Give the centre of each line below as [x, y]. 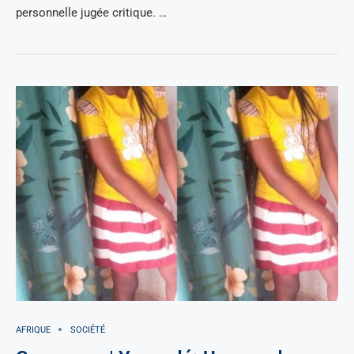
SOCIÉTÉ [88, 330]
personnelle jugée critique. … [91, 12]
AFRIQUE [33, 330]
